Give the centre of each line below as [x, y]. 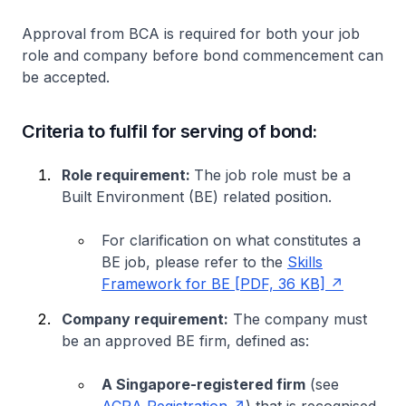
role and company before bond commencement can [203, 55]
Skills [305, 261]
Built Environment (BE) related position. [197, 196]
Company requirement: [145, 319]
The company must [298, 319]
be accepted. [66, 77]
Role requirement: [128, 174]
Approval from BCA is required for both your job [191, 33]
